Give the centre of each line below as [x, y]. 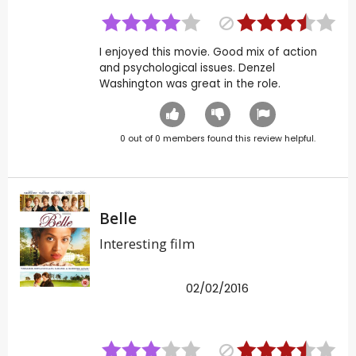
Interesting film [147, 244]
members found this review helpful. [238, 139]
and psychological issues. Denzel [187, 68]
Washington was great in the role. [190, 84]
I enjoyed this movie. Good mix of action [208, 52]
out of [140, 139]
